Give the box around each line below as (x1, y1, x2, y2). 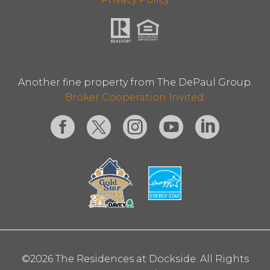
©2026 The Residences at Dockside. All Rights (21, 253, 249, 265)
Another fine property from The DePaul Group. (17, 76, 253, 88)
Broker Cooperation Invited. (64, 91, 206, 103)
